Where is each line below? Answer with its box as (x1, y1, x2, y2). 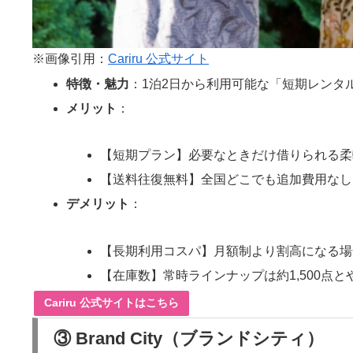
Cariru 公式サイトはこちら (44, 295, 179, 309)
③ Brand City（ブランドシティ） (54, 328, 324, 348)
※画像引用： (32, 52, 108, 66)
